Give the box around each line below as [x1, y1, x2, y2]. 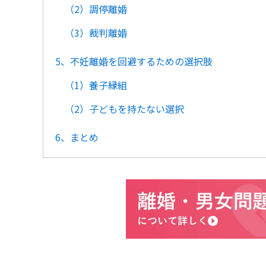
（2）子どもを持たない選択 [65, 102, 184, 116]
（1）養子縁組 [65, 78, 127, 92]
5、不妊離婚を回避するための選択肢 [55, 54, 213, 68]
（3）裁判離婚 [65, 26, 127, 40]
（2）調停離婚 [65, 2, 127, 16]
